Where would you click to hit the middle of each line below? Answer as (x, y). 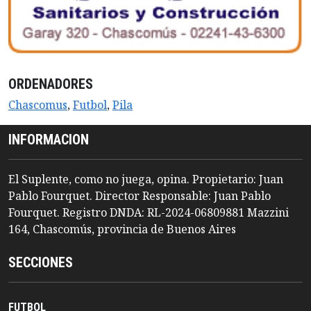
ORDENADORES (51, 84)
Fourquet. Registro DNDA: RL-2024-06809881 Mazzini (149, 213)
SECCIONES (41, 263)
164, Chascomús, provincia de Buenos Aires (122, 229)
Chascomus (38, 104)
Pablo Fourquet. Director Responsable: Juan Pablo (140, 196)
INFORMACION (49, 140)
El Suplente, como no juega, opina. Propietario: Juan (146, 179)
